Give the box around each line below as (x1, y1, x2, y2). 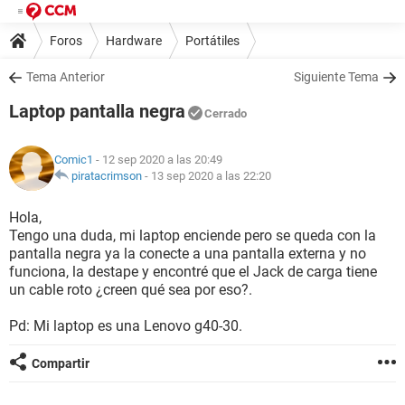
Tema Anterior (26, 70, 105, 84)
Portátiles (185, 33, 240, 48)
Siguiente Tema (294, 70, 379, 84)
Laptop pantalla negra (9, 100, 185, 122)
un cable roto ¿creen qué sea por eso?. (9, 281, 252, 298)
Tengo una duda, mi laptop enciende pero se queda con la (9, 227, 376, 244)
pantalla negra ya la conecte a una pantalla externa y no (9, 245, 366, 262)
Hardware (106, 33, 162, 48)
